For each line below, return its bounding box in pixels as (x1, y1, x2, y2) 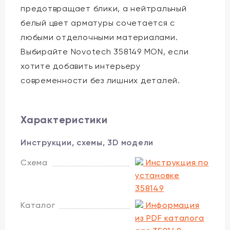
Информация (143, 200, 200, 210)
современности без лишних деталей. (21, 75, 180, 85)
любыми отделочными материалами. (21, 32, 178, 42)
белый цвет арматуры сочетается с (21, 17, 175, 28)
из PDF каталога (135, 213, 204, 223)
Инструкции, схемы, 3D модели (21, 137, 154, 147)
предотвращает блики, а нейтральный (21, 3, 187, 13)
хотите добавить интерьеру (21, 61, 141, 71)
